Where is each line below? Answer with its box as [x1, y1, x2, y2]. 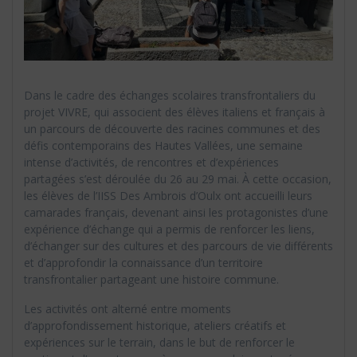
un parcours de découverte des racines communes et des [24, 121, 320, 137]
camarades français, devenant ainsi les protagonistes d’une [24, 205, 328, 221]
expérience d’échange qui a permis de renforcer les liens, [24, 222, 315, 237]
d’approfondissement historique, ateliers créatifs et [24, 318, 286, 334]
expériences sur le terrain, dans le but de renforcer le [24, 335, 295, 351]
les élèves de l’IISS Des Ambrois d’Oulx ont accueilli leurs [24, 188, 312, 204]
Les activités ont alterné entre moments [24, 301, 231, 317]
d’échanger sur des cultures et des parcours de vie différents [24, 238, 333, 254]
